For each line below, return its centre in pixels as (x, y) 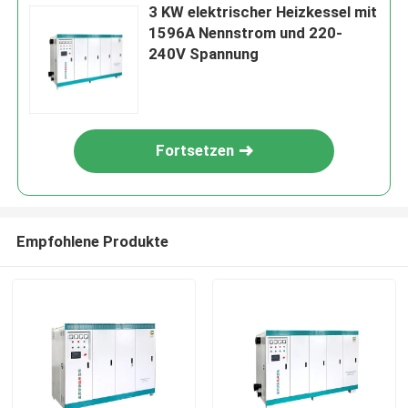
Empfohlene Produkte (92, 241)
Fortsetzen (195, 151)
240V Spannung (204, 54)
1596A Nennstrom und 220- (246, 33)
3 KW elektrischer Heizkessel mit (263, 12)
